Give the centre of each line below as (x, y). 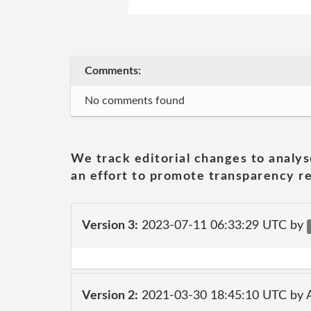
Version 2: (110, 295)
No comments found (135, 101)
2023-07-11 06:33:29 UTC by (222, 225)
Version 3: (110, 225)
